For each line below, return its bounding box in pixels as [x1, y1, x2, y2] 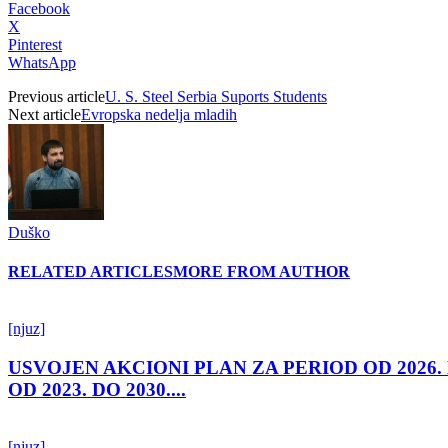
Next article [8, 105, 81, 123]
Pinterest [8, 35, 62, 53]
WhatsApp [8, 53, 76, 71]
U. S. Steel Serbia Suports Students [105, 87, 327, 105]
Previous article [8, 87, 105, 105]
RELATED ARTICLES [8, 263, 173, 281]
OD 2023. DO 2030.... [8, 379, 186, 401]
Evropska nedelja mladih [81, 105, 237, 123]
